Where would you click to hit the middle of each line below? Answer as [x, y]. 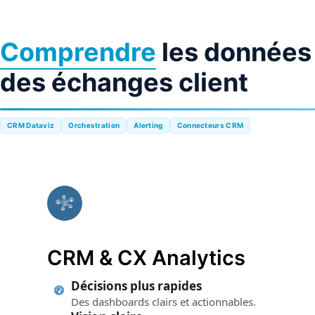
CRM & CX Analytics [147, 257]
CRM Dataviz [31, 125]
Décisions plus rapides [137, 285]
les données [234, 52]
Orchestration [94, 125]
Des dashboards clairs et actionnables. [164, 301]
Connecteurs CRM [210, 125]
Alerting [148, 125]
